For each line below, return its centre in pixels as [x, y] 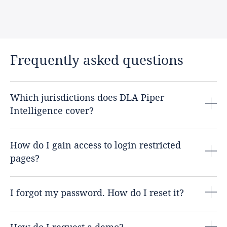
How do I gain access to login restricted [96, 145]
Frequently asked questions [97, 60]
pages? [25, 158]
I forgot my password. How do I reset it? [97, 193]
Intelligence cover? [52, 111]
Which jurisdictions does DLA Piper [87, 98]
